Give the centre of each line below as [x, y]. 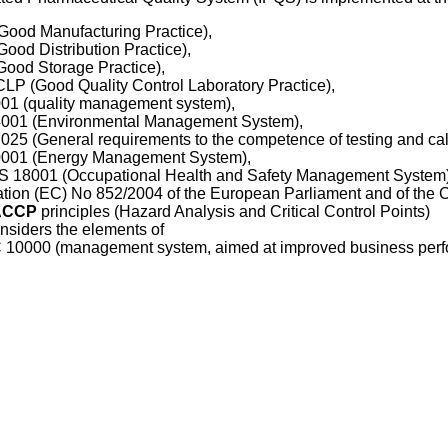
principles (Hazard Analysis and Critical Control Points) [233, 211]
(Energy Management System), [139, 157]
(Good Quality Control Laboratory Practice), [180, 85]
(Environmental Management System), [165, 121]
